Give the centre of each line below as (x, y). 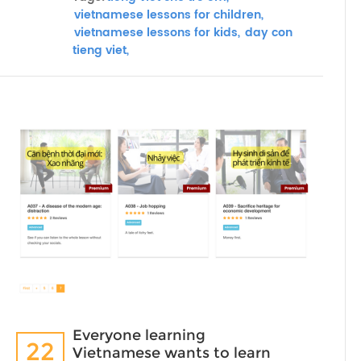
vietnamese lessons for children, (169, 15)
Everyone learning (139, 335)
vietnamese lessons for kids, (157, 33)
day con (267, 33)
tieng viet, (101, 50)
